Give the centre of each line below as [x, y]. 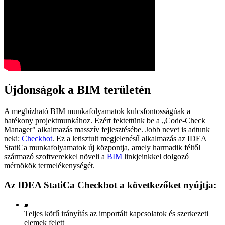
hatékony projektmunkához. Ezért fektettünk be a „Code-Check [105, 121]
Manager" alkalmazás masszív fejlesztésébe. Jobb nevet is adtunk [107, 130]
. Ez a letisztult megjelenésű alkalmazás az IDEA [129, 139]
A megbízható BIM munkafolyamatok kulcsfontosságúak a [97, 111]
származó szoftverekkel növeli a [55, 157]
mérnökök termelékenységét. [49, 166]
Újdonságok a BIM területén [77, 90]
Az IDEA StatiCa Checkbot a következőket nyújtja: [110, 185]
